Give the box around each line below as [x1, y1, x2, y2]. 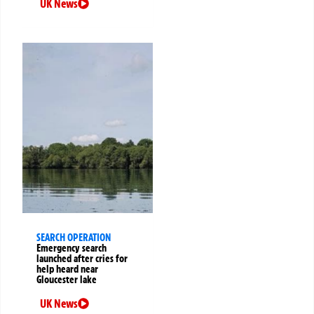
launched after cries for [36, 252, 128, 266]
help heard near [36, 263, 98, 276]
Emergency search [36, 242, 107, 255]
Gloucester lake [36, 273, 97, 287]
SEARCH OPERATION [36, 231, 111, 245]
